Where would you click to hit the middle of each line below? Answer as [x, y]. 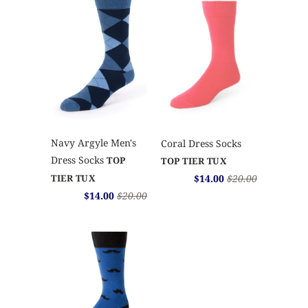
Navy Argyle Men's [93, 143]
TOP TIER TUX [194, 161]
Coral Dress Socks [201, 143]
